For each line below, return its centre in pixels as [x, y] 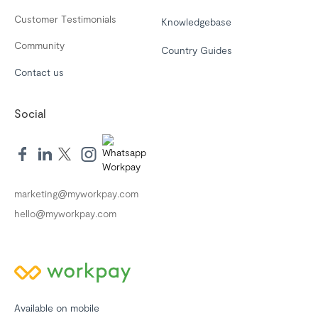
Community [39, 45]
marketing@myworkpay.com [76, 193]
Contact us [39, 72]
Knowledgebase [196, 22]
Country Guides [197, 50]
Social [30, 113]
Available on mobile [57, 307]
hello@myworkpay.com [65, 213]
